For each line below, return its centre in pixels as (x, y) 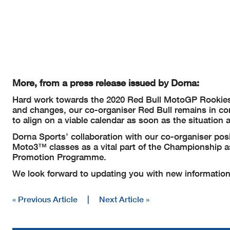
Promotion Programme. (59, 157)
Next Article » (124, 199)
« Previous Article (45, 199)
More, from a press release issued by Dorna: (106, 82)
